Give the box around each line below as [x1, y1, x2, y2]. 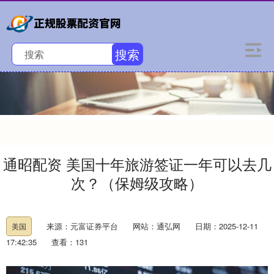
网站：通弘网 [133, 220, 180, 232]
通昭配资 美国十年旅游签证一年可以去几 [2, 154, 272, 174]
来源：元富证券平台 [46, 220, 120, 232]
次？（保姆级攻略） [71, 172, 203, 193]
